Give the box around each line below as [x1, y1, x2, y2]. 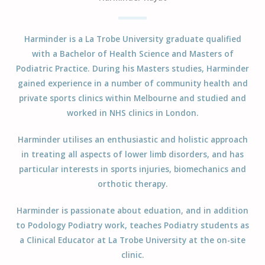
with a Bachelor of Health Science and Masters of [31, 47, 234, 59]
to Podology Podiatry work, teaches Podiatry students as [16, 219, 249, 231]
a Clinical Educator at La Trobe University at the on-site [20, 234, 245, 246]
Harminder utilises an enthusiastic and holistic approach [17, 133, 248, 145]
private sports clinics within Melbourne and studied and [19, 92, 246, 104]
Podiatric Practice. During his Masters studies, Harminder [16, 62, 249, 74]
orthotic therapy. [97, 177, 168, 189]
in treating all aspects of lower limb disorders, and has [21, 148, 244, 160]
